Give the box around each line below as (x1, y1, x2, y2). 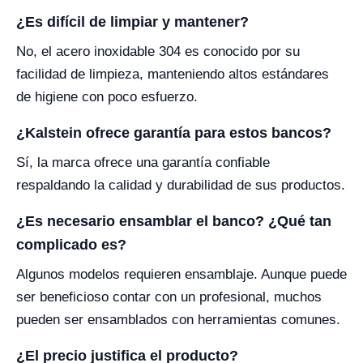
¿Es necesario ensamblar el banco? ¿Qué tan (16, 212, 331, 229)
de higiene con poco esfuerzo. (16, 88, 198, 105)
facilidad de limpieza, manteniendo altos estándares (16, 66, 329, 82)
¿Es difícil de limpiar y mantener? (16, 13, 249, 30)
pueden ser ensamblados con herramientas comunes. (16, 311, 340, 327)
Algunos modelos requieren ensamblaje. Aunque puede (16, 266, 347, 282)
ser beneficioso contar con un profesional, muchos (16, 288, 322, 305)
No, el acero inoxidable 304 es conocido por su (16, 43, 300, 59)
